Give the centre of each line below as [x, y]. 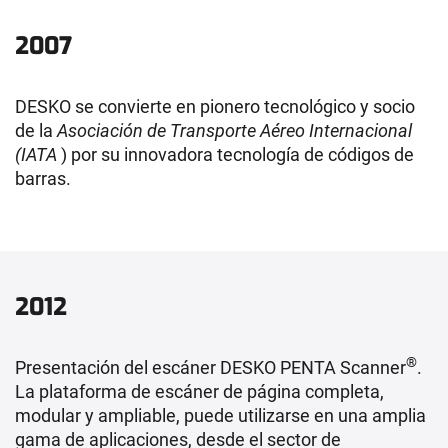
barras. [43, 178]
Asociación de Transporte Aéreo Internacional [234, 130]
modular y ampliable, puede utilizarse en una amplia [220, 415]
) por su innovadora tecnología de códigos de [235, 154]
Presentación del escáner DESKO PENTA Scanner [210, 367]
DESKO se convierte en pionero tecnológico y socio [215, 106]
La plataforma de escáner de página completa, [199, 391]
